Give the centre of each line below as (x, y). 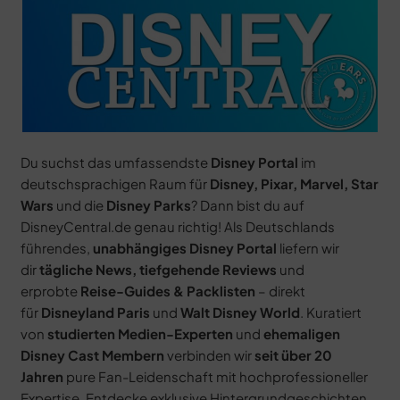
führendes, (56, 248)
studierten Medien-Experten (140, 334)
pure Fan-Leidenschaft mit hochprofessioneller (215, 377)
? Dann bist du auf (247, 205)
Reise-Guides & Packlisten (167, 291)
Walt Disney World (240, 312)
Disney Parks (148, 205)
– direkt (280, 291)
